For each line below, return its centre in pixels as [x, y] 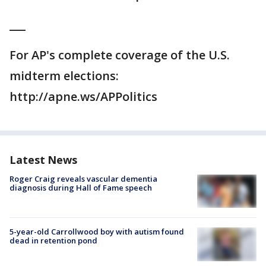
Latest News [43, 160]
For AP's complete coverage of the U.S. [120, 55]
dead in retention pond [53, 241]
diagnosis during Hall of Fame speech [81, 188]
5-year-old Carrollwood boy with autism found [97, 232]
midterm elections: [64, 76]
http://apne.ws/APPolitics [83, 97]
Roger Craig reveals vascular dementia [83, 179]
